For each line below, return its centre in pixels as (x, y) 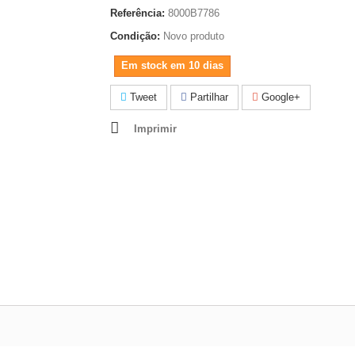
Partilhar (208, 97)
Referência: (137, 13)
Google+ (279, 97)
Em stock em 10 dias (172, 65)
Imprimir (155, 129)
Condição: (135, 36)
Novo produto (194, 36)
